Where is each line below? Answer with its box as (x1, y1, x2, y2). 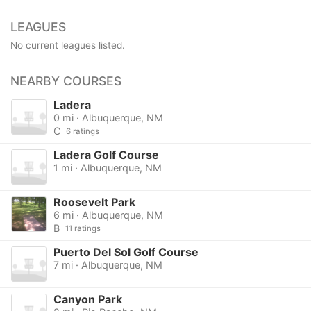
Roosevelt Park (53, 195, 135, 210)
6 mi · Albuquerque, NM (53, 209, 163, 221)
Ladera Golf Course (53, 147, 159, 162)
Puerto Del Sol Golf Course (53, 245, 199, 260)
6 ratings (65, 126, 99, 136)
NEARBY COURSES (10, 73, 121, 88)
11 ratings (65, 224, 101, 234)
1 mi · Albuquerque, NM (53, 161, 162, 174)
